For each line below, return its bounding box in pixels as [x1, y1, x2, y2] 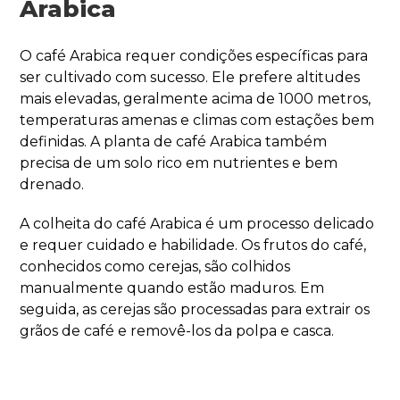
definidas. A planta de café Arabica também [20, 132, 328, 150]
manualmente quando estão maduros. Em [20, 279, 325, 296]
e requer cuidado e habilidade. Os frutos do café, [20, 236, 367, 254]
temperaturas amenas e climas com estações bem [20, 111, 375, 129]
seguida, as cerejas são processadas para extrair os [20, 300, 371, 318]
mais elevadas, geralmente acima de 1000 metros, [20, 89, 371, 107]
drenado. [20, 175, 85, 193]
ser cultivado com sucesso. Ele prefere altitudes [20, 68, 361, 86]
